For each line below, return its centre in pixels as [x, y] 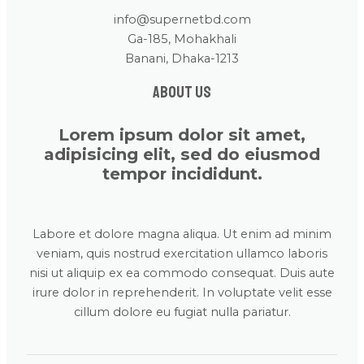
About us [182, 92]
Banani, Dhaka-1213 [182, 59]
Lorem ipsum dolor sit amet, [182, 134]
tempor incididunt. [182, 173]
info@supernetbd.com [182, 20]
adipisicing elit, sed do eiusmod [182, 154]
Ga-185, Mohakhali [182, 39]
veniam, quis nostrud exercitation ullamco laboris [182, 254]
